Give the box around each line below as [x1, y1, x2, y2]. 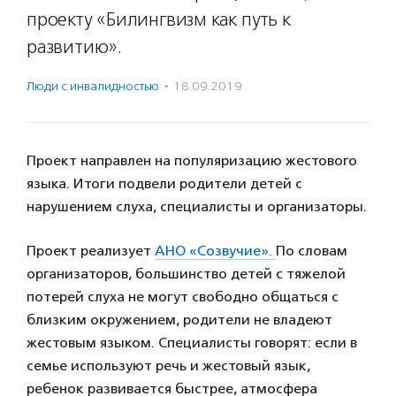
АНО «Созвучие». [155, 242, 276, 259]
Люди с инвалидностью [27, 79, 159, 94]
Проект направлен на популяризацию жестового [27, 152, 357, 169]
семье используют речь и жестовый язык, [27, 357, 310, 374]
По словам [276, 242, 347, 259]
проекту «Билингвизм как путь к [27, 8, 291, 31]
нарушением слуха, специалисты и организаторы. [27, 198, 367, 215]
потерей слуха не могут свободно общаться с [27, 288, 339, 305]
